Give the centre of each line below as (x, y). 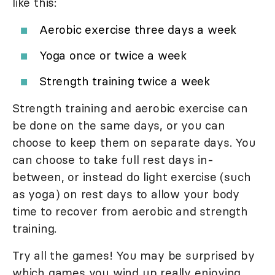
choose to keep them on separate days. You (134, 142)
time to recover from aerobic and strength (130, 211)
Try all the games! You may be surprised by (134, 255)
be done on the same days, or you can (119, 125)
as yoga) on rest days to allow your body (126, 194)
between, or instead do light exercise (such (132, 176)
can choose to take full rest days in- (113, 159)
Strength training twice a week (125, 81)
